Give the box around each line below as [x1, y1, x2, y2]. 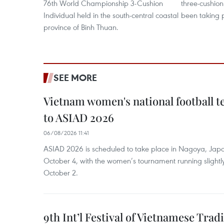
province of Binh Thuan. [43, 22, 118, 32]
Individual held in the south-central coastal [43, 10, 178, 20]
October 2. [43, 167, 78, 177]
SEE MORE [53, 71, 97, 83]
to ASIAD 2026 [43, 110, 114, 125]
